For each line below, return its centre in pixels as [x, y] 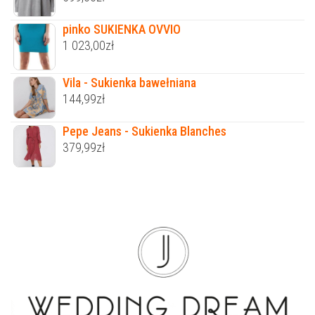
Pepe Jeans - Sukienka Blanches [144, 131]
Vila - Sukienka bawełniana [129, 82]
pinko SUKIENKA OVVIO [122, 30]
